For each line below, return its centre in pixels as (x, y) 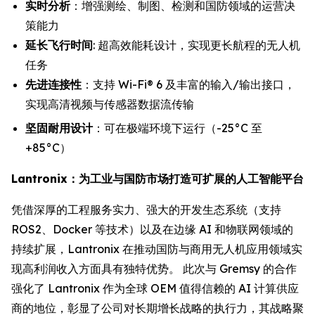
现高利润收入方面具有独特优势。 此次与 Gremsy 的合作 (154, 269)
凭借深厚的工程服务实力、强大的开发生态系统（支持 (146, 210)
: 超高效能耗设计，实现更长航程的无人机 (197, 45)
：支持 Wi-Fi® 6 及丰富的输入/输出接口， (188, 84)
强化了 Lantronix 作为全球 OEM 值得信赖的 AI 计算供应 (155, 289)
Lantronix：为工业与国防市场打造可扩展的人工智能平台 (157, 179)
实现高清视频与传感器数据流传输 (110, 104)
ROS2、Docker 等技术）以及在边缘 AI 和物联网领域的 (152, 230)
